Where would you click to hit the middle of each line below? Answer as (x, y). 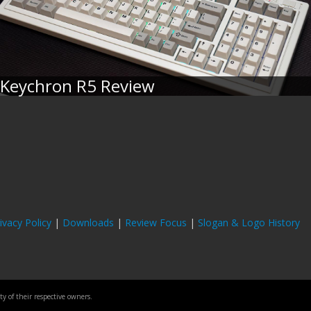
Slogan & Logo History (249, 222)
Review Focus (156, 222)
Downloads (88, 222)
